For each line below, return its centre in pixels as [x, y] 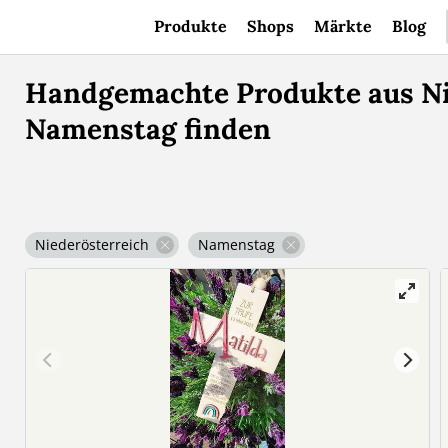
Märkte [343, 26]
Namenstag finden [148, 129]
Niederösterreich [92, 244]
